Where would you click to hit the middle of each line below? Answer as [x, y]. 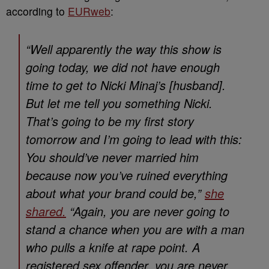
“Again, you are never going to [148, 211]
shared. [46, 211]
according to [37, 11]
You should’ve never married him [112, 157]
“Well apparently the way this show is [124, 49]
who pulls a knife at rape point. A [113, 247]
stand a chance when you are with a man [135, 229]
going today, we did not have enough [123, 67]
